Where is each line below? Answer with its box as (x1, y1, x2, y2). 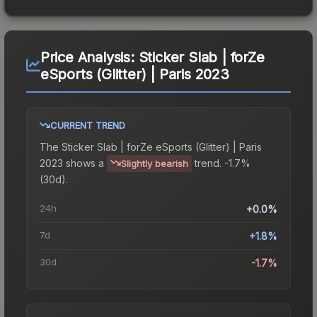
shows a (63, 156, 104, 169)
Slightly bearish (121, 157, 188, 169)
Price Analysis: (40, 48, 139, 66)
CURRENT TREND (50, 119, 125, 131)
